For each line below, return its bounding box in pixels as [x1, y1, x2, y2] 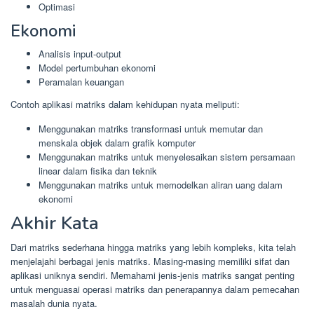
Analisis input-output [39, 47, 121, 61]
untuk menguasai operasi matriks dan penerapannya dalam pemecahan [11, 282, 299, 296]
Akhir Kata [11, 211, 99, 236]
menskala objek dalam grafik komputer [39, 135, 196, 149]
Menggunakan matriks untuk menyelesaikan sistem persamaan [39, 149, 295, 163]
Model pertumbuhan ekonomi [39, 61, 156, 75]
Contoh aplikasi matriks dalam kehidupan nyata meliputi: [11, 97, 240, 111]
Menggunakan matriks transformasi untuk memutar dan [39, 121, 263, 135]
